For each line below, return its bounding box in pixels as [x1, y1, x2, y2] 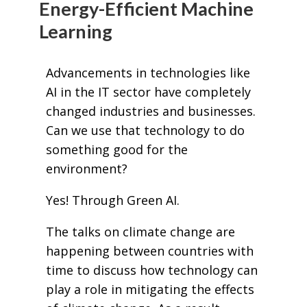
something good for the [45, 141, 188, 158]
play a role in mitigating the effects [45, 281, 254, 298]
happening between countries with [45, 243, 254, 260]
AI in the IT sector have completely [45, 84, 251, 101]
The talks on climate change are [45, 223, 235, 241]
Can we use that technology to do [45, 122, 245, 139]
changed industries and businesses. [45, 103, 256, 120]
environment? [45, 160, 127, 177]
